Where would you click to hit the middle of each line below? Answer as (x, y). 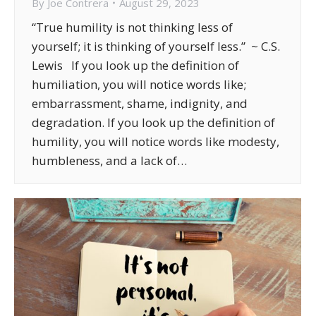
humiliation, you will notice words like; (139, 84)
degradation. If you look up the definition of (153, 122)
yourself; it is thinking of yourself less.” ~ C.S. (156, 46)
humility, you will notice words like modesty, (156, 141)
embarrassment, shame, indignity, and (140, 103)
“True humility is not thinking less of (132, 27)
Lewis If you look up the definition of (135, 65)
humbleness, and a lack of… (109, 160)
